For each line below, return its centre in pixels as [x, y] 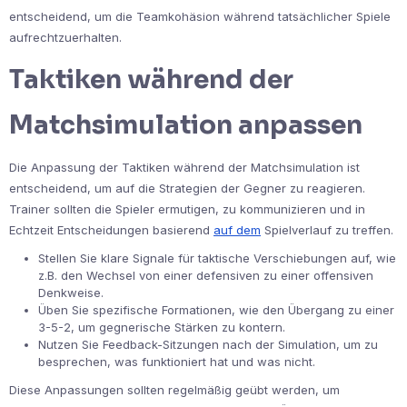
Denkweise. [71, 292]
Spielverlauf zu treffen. [327, 229]
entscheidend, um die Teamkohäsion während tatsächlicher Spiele [200, 16]
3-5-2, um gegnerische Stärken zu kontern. [162, 327]
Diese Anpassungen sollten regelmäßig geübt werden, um [174, 389]
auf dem [237, 229]
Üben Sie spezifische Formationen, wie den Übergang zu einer [216, 309]
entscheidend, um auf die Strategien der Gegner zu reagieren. [187, 188]
